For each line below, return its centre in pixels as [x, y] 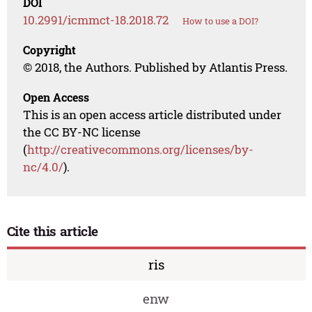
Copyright [50, 50]
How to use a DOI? [221, 21]
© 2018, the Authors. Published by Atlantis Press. [156, 68]
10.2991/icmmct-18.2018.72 [96, 20]
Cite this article [53, 231]
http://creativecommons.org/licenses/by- [141, 150]
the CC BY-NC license [82, 132]
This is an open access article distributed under [153, 115]
